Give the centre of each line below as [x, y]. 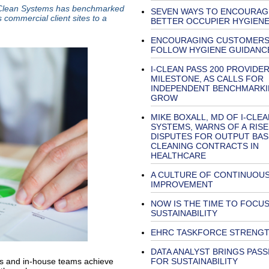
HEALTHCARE [178, 156]
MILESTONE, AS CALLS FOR [207, 79]
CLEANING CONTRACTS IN [204, 146]
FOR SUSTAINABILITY [194, 261]
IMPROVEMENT [182, 184]
